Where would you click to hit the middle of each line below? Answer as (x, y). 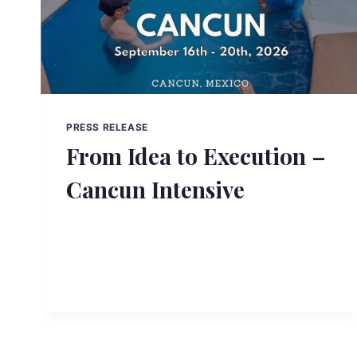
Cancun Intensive (155, 190)
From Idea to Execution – (196, 156)
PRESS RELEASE (107, 127)
